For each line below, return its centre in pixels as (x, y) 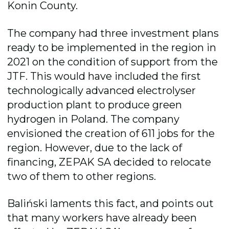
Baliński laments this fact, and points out (111, 204)
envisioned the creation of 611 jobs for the (111, 133)
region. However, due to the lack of (95, 147)
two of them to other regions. (82, 176)
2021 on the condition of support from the (113, 62)
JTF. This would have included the (94, 76)
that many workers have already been (102, 218)
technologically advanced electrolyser (102, 90)
